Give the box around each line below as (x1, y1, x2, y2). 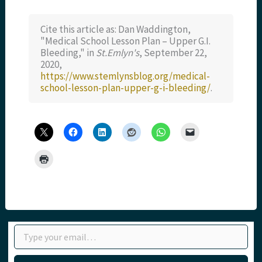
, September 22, (139, 46, 208, 59)
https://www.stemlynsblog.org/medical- (40, 69, 211, 82)
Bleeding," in (40, 46, 96, 59)
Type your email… (13, 216, 25, 230)
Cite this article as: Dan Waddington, (40, 22, 191, 36)
